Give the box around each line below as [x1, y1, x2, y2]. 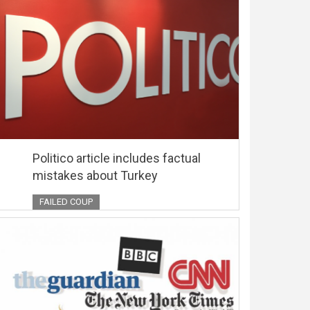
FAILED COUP [39, 196, 93, 207]
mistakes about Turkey [33, 167, 158, 183]
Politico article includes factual [33, 150, 201, 165]
